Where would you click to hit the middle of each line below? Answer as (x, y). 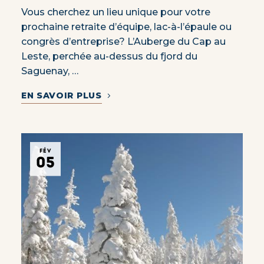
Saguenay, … (49, 71)
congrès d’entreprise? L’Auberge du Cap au (123, 42)
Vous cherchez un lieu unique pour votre (115, 12)
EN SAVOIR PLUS (61, 95)
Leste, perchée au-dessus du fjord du (109, 56)
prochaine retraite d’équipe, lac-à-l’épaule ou (126, 27)
